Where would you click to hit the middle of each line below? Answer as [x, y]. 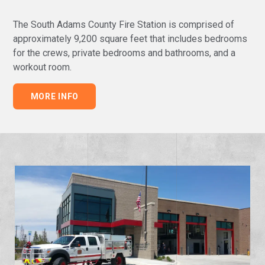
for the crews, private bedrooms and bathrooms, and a [125, 53]
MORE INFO [55, 96]
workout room [42, 67]
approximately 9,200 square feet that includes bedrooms [130, 38]
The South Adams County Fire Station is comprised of [124, 24]
